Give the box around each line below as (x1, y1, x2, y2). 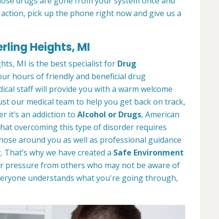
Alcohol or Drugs (77, 109, 141, 120)
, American (141, 109, 179, 120)
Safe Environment (113, 147, 184, 158)
